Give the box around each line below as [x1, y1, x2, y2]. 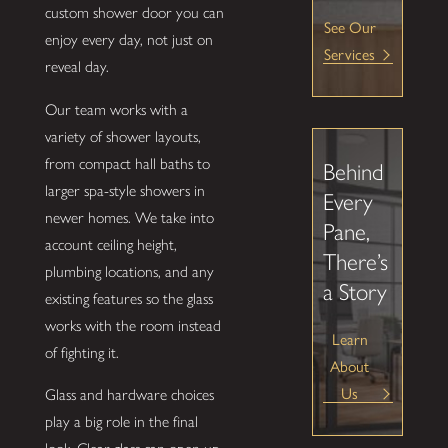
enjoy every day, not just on [44, 30, 213, 50]
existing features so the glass [44, 288, 213, 308]
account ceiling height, [44, 234, 177, 254]
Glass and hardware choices [44, 385, 214, 405]
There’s [322, 248, 388, 277]
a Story [322, 278, 387, 307]
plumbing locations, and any [44, 261, 214, 281]
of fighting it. [44, 342, 119, 362]
